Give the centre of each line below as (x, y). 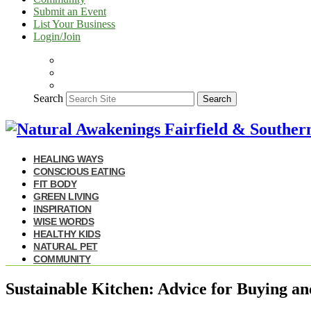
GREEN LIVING (66, 196)
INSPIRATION (62, 209)
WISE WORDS (64, 221)
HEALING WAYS (68, 159)
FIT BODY (55, 184)
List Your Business (74, 24)
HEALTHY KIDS (67, 234)
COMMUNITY (62, 259)
